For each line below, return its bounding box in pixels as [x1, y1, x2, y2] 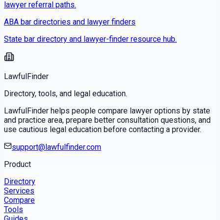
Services [4, 186, 34, 196]
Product [4, 160, 31, 169]
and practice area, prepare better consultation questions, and [4, 115, 211, 125]
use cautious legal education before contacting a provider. [4, 125, 201, 135]
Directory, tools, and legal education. [4, 89, 127, 99]
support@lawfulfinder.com [12, 142, 101, 152]
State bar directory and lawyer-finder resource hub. [4, 34, 177, 44]
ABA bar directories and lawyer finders [4, 17, 136, 27]
